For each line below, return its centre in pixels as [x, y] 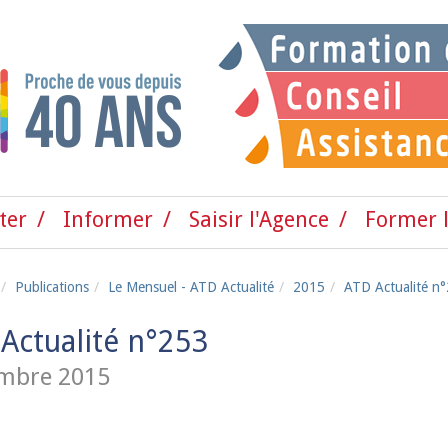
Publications [52, 287]
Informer [108, 219]
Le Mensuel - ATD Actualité [191, 287]
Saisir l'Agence [259, 219]
